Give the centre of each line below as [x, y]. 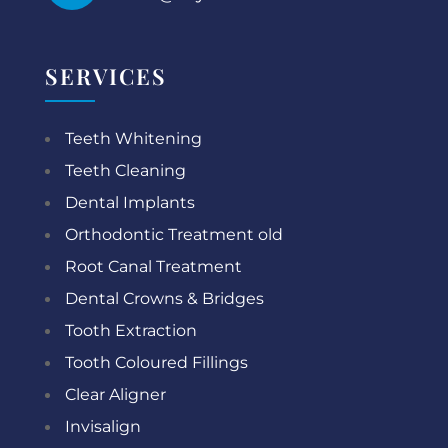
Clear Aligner [115, 394]
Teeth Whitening [133, 138]
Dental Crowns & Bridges [164, 298]
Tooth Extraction [130, 330]
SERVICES [105, 75]
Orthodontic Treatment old [173, 234]
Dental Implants [129, 202]
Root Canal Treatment [153, 266]
